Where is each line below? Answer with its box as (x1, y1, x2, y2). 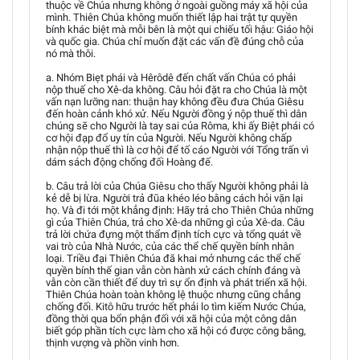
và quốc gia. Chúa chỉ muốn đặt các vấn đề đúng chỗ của (46, 35, 304, 47)
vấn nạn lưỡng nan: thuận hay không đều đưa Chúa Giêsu (46, 96, 304, 108)
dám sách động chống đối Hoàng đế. (46, 156, 213, 168)
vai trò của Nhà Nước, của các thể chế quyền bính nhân (46, 240, 294, 252)
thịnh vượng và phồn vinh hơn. (46, 337, 179, 349)
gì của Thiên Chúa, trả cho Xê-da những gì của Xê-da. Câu (46, 216, 305, 228)
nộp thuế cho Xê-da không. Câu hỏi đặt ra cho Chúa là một (46, 84, 307, 96)
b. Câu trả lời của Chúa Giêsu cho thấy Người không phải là (46, 180, 309, 192)
